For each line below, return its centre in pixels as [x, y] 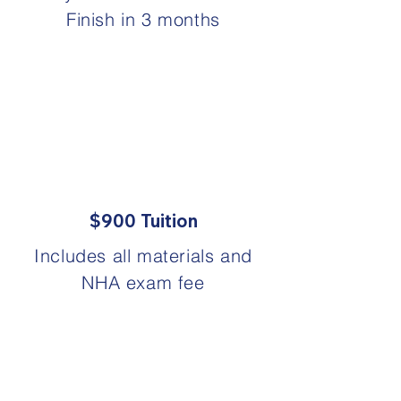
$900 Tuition [143, 221]
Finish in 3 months [143, 19]
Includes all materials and [143, 256]
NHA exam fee [143, 282]
